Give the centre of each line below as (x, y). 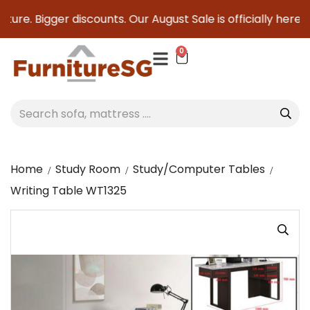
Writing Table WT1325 (69, 191)
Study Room (88, 170)
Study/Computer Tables (199, 170)
